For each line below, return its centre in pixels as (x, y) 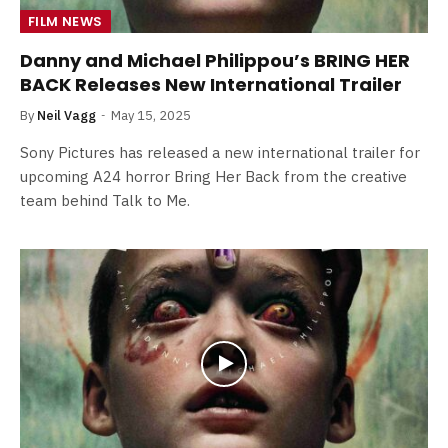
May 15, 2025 (151, 115)
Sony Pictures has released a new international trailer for (220, 152)
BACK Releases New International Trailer (211, 84)
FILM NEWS (65, 21)
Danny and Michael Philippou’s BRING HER (215, 60)
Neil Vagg (66, 115)
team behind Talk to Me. (105, 200)
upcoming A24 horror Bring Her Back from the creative (213, 176)
